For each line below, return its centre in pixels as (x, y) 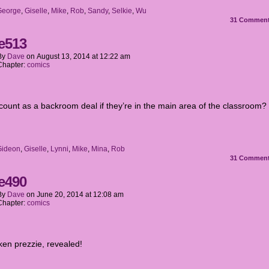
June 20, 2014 (60, 195)
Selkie (122, 11)
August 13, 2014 (63, 56)
